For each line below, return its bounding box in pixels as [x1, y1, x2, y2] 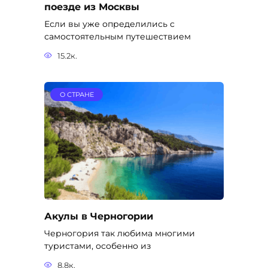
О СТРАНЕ [59, 90, 94, 99]
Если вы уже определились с [44, 19, 175, 30]
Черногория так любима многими [44, 228, 195, 239]
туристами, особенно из [44, 240, 151, 252]
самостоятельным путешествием [44, 31, 191, 42]
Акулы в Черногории [44, 210, 153, 222]
